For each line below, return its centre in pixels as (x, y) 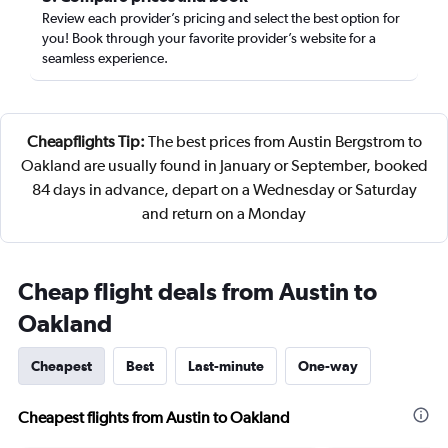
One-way (328, 366)
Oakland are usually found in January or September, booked (224, 165)
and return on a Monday (224, 213)
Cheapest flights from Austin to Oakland (154, 417)
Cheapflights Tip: (85, 141)
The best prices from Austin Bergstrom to (283, 141)
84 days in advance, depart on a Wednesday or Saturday (224, 189)
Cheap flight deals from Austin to (197, 291)
